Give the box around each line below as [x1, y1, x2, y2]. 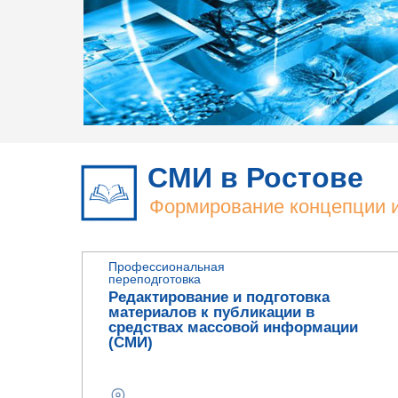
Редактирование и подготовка [108, 289, 330, 306]
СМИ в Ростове [147, 162, 363, 194]
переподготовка [108, 272, 201, 286]
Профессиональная [108, 259, 225, 274]
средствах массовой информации [108, 319, 358, 336]
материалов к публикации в [108, 304, 314, 321]
